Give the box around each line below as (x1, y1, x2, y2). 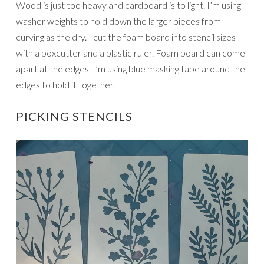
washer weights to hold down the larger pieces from (16, 15, 221, 27)
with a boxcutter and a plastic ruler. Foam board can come (16, 47, 245, 59)
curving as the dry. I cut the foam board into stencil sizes (16, 31, 236, 43)
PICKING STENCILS (16, 109, 133, 124)
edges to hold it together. (16, 79, 115, 91)
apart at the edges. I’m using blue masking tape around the (16, 63, 245, 75)
